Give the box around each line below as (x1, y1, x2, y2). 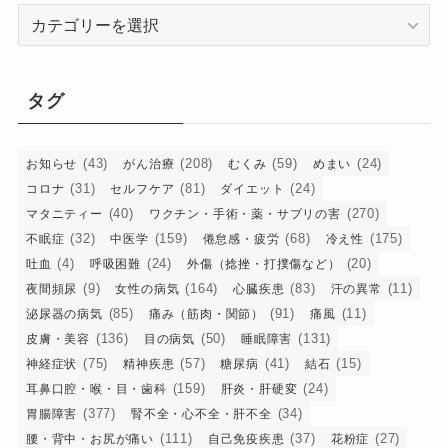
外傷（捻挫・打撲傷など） (187, 256, 341, 271)
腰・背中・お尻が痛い (25, 431, 154, 446)
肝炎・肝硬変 (220, 381, 298, 396)
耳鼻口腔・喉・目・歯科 (25, 381, 167, 396)
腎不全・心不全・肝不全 (130, 406, 272, 421)
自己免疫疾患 (207, 431, 285, 446)
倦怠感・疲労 (202, 231, 280, 246)
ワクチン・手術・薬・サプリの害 (148, 206, 341, 221)
